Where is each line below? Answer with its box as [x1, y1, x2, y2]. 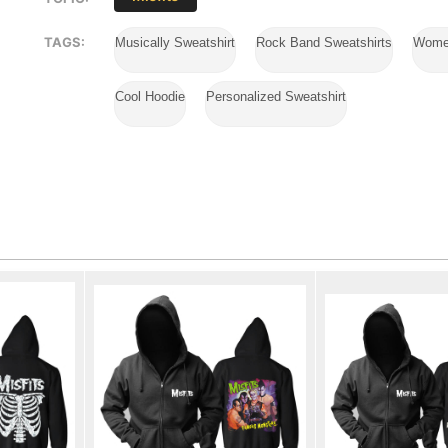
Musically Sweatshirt [115, 35, 235, 51]
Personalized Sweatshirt [206, 89, 347, 105]
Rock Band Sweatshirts [256, 35, 393, 51]
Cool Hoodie [115, 89, 185, 105]
